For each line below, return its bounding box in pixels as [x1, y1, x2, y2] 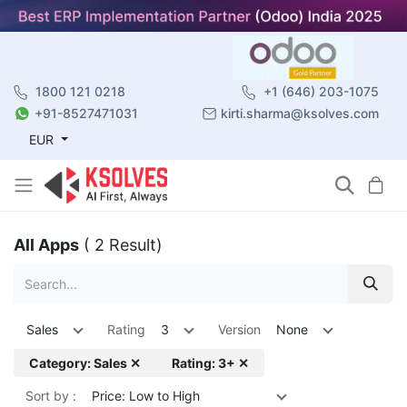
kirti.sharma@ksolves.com [221, 104, 379, 121]
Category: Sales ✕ [29, 354, 141, 371]
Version [218, 321, 261, 337]
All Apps [14, 234, 79, 254]
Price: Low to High [92, 387, 200, 403]
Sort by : [25, 387, 76, 403]
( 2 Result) [84, 234, 163, 254]
